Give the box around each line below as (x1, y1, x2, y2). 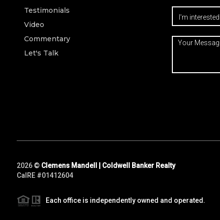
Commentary (24, 34, 70, 43)
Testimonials (24, 5, 70, 15)
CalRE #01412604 (16, 171, 73, 179)
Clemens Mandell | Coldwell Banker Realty (41, 161, 175, 169)
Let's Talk (24, 48, 58, 57)
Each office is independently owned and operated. (41, 196, 205, 204)
